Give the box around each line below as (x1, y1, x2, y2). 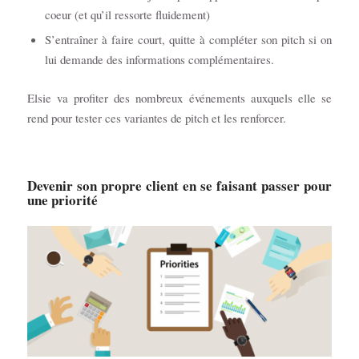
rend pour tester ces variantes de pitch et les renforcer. (26, 109, 290, 126)
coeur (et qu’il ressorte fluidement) (44, 6, 214, 22)
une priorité (26, 190, 103, 211)
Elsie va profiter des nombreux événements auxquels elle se (26, 89, 333, 106)
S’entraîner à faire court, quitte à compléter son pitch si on (44, 30, 333, 47)
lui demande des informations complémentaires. (44, 50, 274, 67)
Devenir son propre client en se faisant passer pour (26, 175, 333, 196)
